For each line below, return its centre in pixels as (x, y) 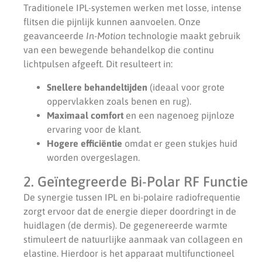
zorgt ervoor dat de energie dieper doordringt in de (130, 211)
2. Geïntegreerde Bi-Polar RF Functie (136, 181)
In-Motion (106, 35)
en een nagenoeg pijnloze (179, 115)
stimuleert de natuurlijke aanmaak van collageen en (133, 239)
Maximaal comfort (85, 115)
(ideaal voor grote (186, 87)
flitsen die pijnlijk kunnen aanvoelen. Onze (112, 21)
